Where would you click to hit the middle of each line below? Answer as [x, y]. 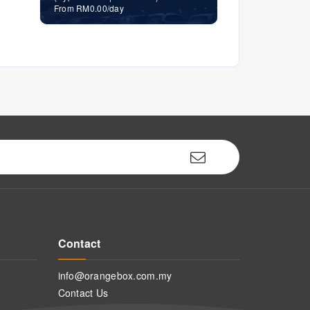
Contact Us [83, 293]
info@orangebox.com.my [115, 275]
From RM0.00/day [89, 8]
